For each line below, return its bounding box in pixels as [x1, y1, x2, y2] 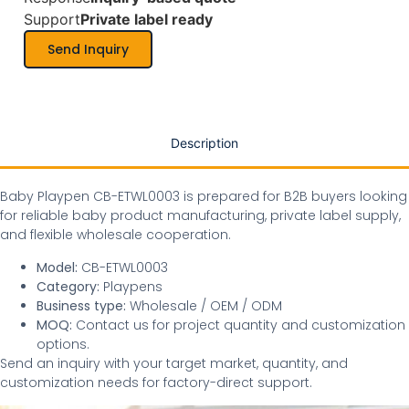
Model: [37, 257, 78, 277]
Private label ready [80, 10, 213, 29]
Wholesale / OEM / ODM [126, 296, 282, 315]
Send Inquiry [47, 40, 129, 59]
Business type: [37, 296, 126, 315]
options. [37, 334, 89, 353]
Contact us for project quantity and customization [72, 315, 405, 334]
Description [171, 135, 238, 152]
